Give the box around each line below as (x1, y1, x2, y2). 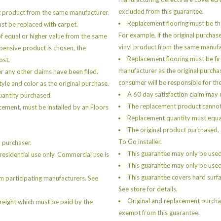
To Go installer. (118, 137, 162, 146)
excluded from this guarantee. (118, 7, 204, 15)
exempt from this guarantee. (118, 208, 200, 217)
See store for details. (118, 184, 178, 193)
